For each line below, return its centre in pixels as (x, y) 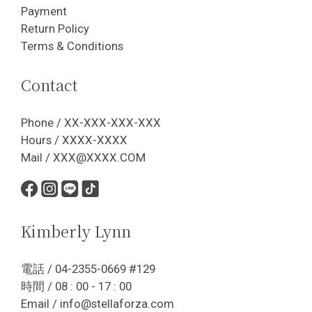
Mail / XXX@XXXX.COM (83, 157)
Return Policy (55, 28)
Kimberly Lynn (76, 231)
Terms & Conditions (72, 46)
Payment (44, 11)
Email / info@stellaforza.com (97, 303)
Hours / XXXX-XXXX (74, 140)
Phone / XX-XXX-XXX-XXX (91, 122)
